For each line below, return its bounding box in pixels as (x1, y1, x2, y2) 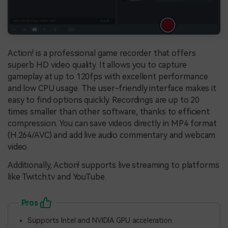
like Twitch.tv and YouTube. (8, 172, 106, 182)
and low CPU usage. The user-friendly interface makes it (8, 83, 216, 94)
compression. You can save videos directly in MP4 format (8, 119, 217, 129)
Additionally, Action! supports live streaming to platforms (8, 160, 219, 170)
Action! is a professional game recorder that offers (8, 48, 196, 59)
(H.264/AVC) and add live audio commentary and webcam (8, 130, 216, 140)
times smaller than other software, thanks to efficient (8, 107, 210, 117)
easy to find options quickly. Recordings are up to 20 (8, 95, 200, 105)
